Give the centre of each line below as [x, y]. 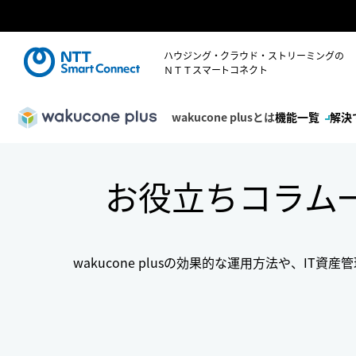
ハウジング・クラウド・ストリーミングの [254, 55]
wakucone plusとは [223, 118]
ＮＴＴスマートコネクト [216, 69]
